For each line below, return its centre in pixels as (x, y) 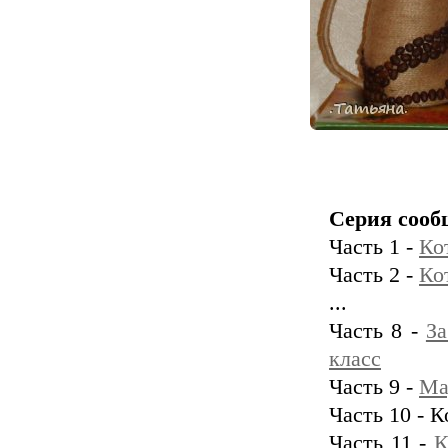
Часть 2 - (374, 275)
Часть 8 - (377, 331)
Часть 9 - (374, 387)
